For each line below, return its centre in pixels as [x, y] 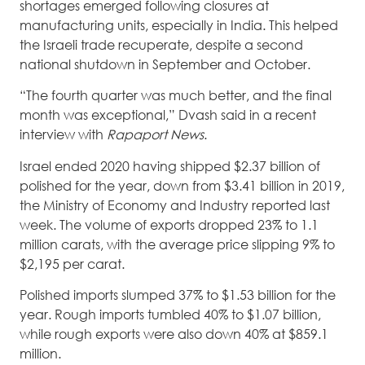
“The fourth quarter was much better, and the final [176, 96]
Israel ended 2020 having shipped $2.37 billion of [170, 166]
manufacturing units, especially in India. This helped [179, 25]
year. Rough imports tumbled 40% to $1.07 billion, [170, 315]
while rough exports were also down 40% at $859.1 [174, 334]
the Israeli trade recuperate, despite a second [161, 44]
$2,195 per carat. [72, 264]
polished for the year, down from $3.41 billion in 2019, [182, 185]
